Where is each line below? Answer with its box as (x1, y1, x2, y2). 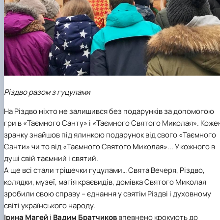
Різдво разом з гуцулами (4, 86, 90, 97)
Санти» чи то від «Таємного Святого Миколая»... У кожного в (4, 141, 215, 152)
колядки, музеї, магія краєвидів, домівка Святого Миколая (4, 176, 206, 187)
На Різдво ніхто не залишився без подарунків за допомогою (4, 106, 214, 116)
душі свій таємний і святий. (4, 153, 98, 164)
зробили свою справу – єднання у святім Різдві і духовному (4, 188, 211, 199)
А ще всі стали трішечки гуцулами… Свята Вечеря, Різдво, (4, 165, 205, 175)
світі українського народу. (4, 200, 95, 211)
